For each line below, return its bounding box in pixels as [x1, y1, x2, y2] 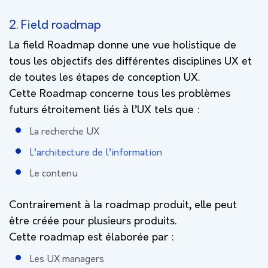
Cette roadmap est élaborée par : [9, 231, 177, 244]
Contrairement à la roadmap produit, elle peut [9, 199, 237, 212]
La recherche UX [30, 126, 99, 138]
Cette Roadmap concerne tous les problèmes [9, 87, 230, 100]
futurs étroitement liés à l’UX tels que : [9, 103, 200, 117]
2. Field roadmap [9, 18, 101, 32]
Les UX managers [30, 254, 106, 265]
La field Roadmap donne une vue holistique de [9, 39, 236, 52]
